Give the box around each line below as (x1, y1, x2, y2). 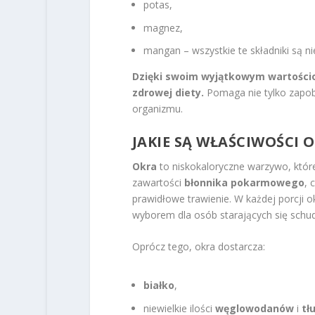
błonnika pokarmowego (184, 175, 304, 189)
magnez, (143, 20, 183, 34)
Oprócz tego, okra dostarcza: (131, 240, 265, 254)
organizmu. (131, 102, 183, 116)
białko (143, 278, 174, 292)
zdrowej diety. (131, 86, 204, 100)
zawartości (131, 175, 184, 189)
